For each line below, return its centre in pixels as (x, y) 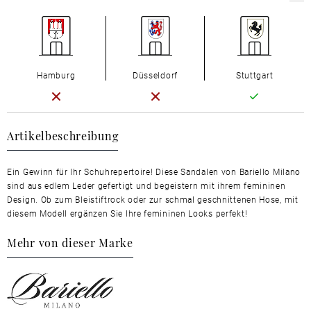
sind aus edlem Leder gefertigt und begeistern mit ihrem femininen (146, 185)
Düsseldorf (155, 75)
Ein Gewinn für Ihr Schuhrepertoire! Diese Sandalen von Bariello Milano (154, 171)
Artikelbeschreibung (63, 135)
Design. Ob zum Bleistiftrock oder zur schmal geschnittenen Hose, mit (153, 199)
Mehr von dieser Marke (70, 242)
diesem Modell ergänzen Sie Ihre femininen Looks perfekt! (127, 213)
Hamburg (56, 75)
